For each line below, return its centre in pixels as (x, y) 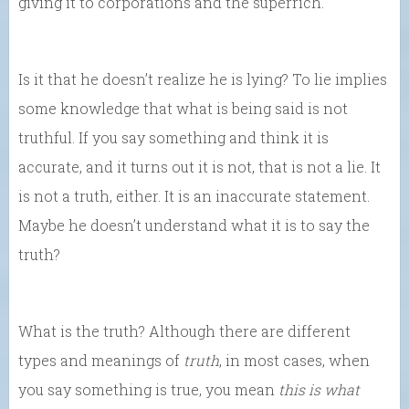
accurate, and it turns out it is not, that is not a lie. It (199, 166)
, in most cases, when (294, 360)
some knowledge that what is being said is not (183, 108)
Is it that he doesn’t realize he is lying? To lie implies (203, 79)
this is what (319, 389)
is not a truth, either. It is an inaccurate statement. (194, 195)
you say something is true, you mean (148, 389)
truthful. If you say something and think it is (173, 137)
